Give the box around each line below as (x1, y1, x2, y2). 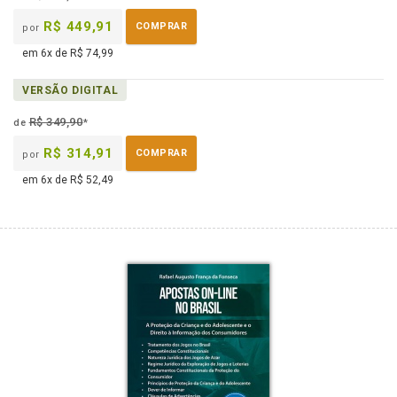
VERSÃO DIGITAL (22, 84, 119, 97)
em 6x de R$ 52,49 (22, 174, 113, 186)
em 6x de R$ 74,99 (22, 47, 113, 59)
